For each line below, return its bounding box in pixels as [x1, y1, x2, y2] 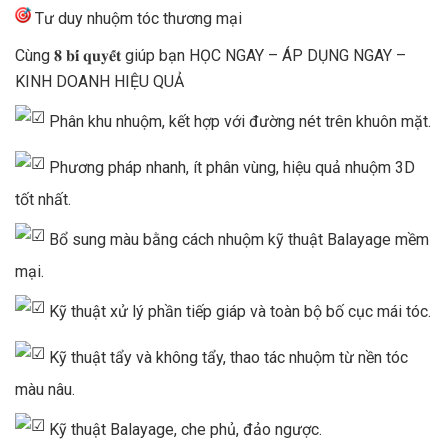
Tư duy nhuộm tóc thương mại [31, 9, 242, 29]
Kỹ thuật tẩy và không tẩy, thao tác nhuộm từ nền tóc [45, 348, 408, 368]
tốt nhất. [15, 190, 71, 210]
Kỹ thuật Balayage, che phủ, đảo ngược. [45, 420, 322, 440]
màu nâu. [15, 380, 75, 400]
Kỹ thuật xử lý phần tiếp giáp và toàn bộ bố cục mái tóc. [45, 302, 431, 322]
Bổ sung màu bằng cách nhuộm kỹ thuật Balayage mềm [45, 230, 429, 250]
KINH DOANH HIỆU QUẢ [15, 72, 184, 92]
